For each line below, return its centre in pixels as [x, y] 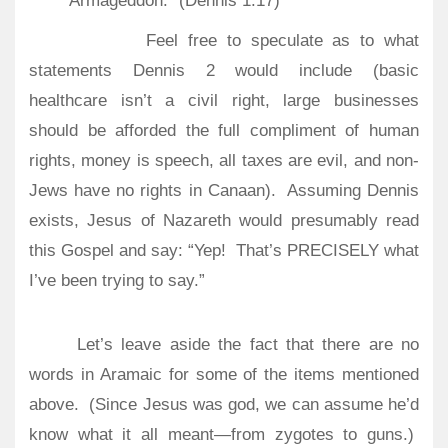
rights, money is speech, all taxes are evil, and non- [224, 161]
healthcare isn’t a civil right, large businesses [224, 101]
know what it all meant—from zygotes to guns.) [221, 435]
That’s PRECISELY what [327, 251]
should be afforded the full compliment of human [224, 131]
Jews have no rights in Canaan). [152, 191]
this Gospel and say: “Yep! [127, 251]
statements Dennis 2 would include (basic [224, 71]
